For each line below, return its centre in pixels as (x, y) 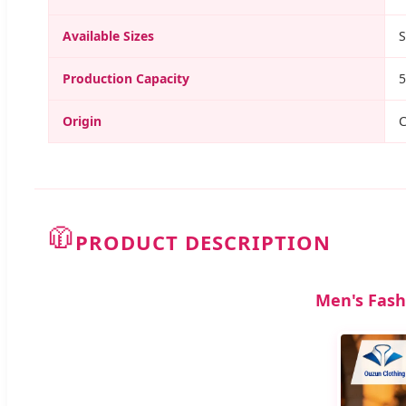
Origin (82, 121)
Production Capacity (126, 78)
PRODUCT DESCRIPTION (203, 242)
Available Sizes (108, 35)
